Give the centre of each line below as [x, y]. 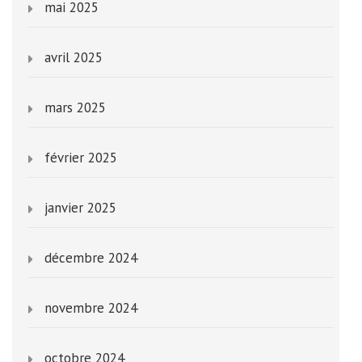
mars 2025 [75, 108]
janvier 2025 [80, 208]
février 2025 [81, 158]
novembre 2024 [91, 308]
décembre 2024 [91, 258]
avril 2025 [74, 58]
